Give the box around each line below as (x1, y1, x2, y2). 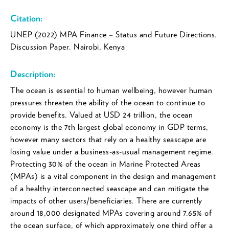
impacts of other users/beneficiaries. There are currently (10, 196, 202, 206)
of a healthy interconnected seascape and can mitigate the (10, 184, 209, 194)
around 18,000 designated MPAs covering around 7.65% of (10, 208, 212, 218)
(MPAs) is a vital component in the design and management (10, 171, 216, 181)
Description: (10, 68, 55, 80)
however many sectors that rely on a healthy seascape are (10, 134, 206, 145)
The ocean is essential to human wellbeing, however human (10, 85, 212, 96)
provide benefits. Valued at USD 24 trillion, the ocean (10, 110, 193, 120)
